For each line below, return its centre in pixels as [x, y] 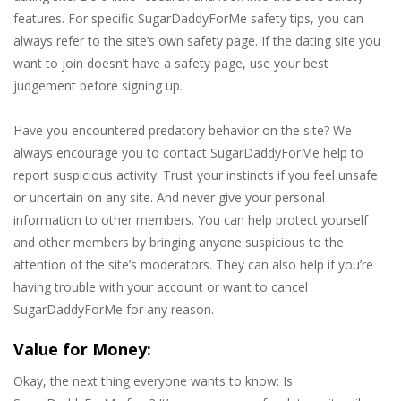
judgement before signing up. [98, 86]
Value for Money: [82, 350]
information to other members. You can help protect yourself [191, 220]
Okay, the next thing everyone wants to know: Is [153, 381]
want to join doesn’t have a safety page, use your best [171, 64]
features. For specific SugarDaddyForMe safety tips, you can [188, 19]
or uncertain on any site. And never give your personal [169, 198]
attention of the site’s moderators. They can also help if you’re [193, 265]
